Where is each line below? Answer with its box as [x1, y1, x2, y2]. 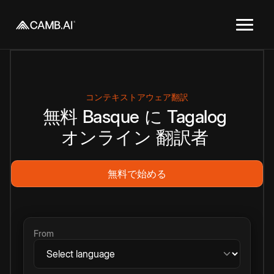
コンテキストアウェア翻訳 [86, 92, 188, 102]
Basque [82, 106, 139, 127]
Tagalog [167, 106, 227, 127]
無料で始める [108, 168, 166, 180]
